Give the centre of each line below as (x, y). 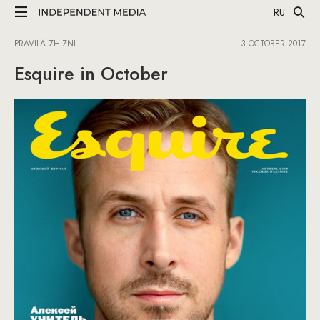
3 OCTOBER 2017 (273, 44)
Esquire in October (91, 74)
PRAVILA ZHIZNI (45, 44)
